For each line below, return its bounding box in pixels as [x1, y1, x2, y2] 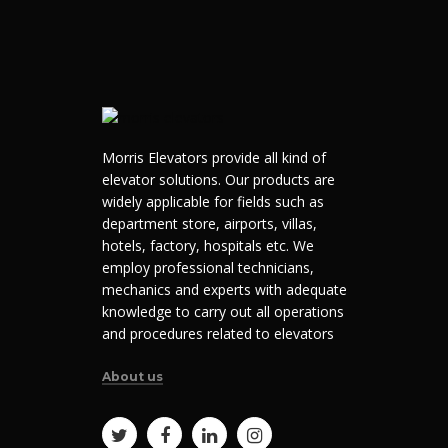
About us [102, 369, 163, 385]
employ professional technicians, [102, 258, 314, 278]
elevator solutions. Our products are [102, 170, 335, 190]
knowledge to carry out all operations [102, 302, 344, 322]
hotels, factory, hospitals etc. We [102, 236, 314, 256]
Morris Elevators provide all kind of [102, 148, 326, 168]
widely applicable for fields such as [102, 192, 324, 212]
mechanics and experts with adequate [102, 280, 347, 300]
